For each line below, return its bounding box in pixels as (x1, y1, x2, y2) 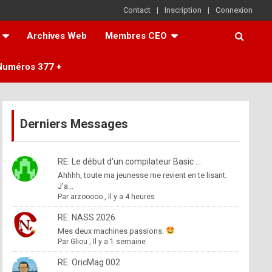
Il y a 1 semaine (92, 237, 146, 246)
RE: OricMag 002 (57, 257, 120, 267)
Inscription (165, 5, 202, 15)
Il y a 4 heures (107, 192, 155, 201)
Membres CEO (105, 30, 167, 41)
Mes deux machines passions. (57, 226, 166, 236)
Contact (123, 5, 151, 15)
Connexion (216, 5, 253, 15)
